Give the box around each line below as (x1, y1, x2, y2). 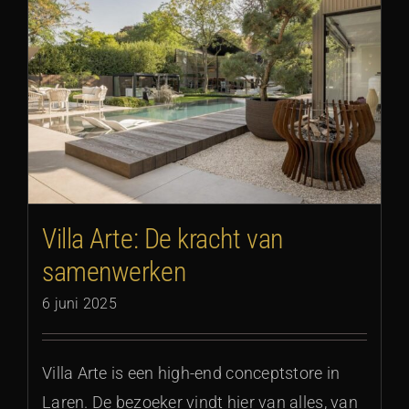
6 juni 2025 (42, 295, 117, 313)
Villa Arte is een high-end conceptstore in (42, 363, 341, 383)
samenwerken (42, 256, 186, 288)
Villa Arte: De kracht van (42, 223, 283, 256)
